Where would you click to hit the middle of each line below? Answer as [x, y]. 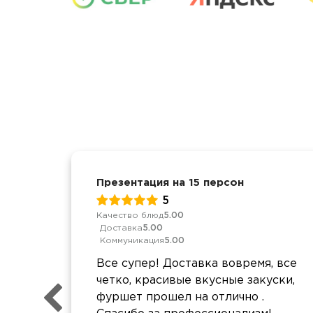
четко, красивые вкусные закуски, [196, 280]
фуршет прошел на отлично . [180, 297]
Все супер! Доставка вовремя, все [197, 263]
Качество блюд [130, 215]
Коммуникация [132, 240]
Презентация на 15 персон [170, 183]
